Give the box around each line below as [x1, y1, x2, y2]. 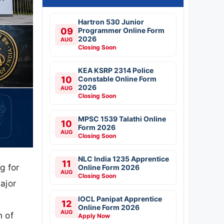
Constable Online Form [78, 74, 156, 83]
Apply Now [78, 211, 110, 219]
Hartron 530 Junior [78, 17, 144, 26]
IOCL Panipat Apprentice [78, 194, 162, 203]
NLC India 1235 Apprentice [78, 154, 169, 163]
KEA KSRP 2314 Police [78, 65, 153, 74]
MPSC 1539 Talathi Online [78, 114, 166, 123]
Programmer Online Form [78, 25, 164, 34]
